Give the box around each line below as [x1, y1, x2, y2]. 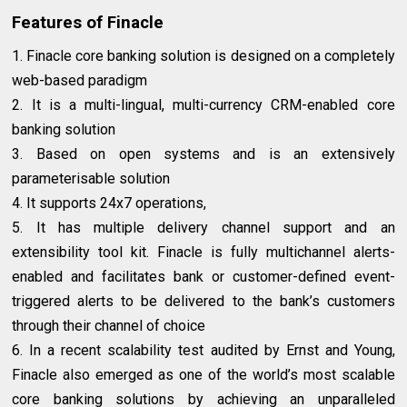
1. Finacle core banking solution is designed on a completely [12, 47, 395, 65]
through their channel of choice [12, 317, 210, 335]
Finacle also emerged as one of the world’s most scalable [12, 366, 395, 384]
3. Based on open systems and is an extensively [12, 145, 395, 164]
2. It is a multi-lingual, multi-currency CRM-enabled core [12, 96, 395, 114]
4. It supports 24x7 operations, [12, 194, 207, 213]
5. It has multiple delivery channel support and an [12, 219, 395, 237]
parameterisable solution [12, 170, 171, 188]
